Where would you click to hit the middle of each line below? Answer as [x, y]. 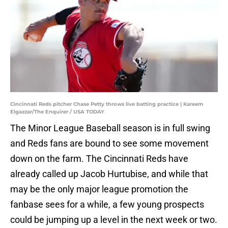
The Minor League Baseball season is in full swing [110, 128]
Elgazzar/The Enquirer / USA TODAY [57, 112]
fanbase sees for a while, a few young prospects [107, 205]
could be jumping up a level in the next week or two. [114, 220]
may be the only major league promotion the [99, 189]
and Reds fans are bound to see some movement [109, 144]
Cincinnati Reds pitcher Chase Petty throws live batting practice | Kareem [107, 104]
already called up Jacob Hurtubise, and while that [109, 174]
